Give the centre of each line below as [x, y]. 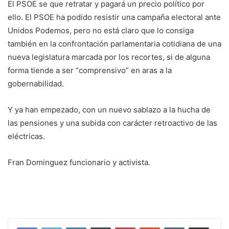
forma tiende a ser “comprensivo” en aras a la [90, 70]
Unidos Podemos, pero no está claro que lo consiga [101, 30]
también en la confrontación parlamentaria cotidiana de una [114, 43]
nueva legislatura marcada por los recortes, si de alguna [109, 57]
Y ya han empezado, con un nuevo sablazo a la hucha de [109, 109]
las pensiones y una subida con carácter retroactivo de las [112, 123]
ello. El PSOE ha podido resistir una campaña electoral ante [114, 17]
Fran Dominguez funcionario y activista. [79, 162]
